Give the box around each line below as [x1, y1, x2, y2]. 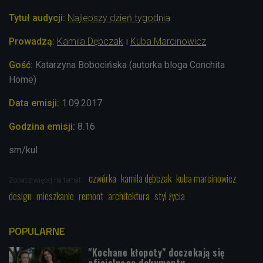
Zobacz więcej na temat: [9, 176, 85, 185]
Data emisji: [9, 97, 62, 109]
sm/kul [9, 144, 38, 156]
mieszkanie [36, 189, 74, 204]
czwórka [89, 171, 116, 186]
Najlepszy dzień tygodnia [68, 12, 170, 24]
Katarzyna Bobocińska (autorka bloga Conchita [35, 59, 225, 71]
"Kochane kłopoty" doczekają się [88, 245, 225, 260]
